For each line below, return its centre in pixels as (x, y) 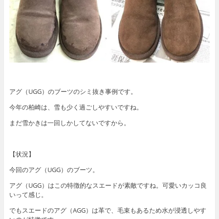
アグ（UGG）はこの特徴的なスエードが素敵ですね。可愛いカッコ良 (108, 186)
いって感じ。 (28, 195)
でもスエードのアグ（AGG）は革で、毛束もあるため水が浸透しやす (108, 210)
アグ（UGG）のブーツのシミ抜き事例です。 (73, 92)
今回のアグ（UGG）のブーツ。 (54, 170)
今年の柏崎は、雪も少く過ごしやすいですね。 (76, 107)
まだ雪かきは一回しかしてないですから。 (69, 123)
